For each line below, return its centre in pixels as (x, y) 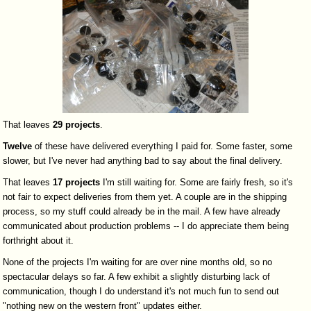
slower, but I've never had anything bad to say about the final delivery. (143, 161)
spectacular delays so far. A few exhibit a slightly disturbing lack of (137, 277)
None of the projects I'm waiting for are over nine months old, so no (138, 262)
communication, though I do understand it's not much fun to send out (141, 292)
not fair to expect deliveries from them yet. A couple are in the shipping (145, 197)
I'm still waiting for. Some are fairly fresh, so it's (197, 183)
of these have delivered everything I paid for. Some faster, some (162, 146)
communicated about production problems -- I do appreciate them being (146, 226)
